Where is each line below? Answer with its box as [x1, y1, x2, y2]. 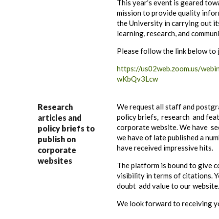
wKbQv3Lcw [117, 74, 158, 83]
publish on [38, 134, 76, 144]
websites [38, 156, 72, 165]
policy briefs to [38, 124, 95, 133]
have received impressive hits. [117, 143, 213, 152]
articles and [38, 113, 82, 122]
